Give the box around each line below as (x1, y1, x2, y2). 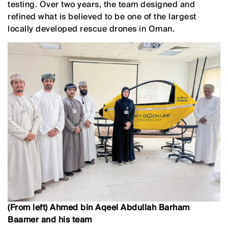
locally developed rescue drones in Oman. (8, 23, 175, 34)
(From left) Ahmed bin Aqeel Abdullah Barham (8, 202, 190, 213)
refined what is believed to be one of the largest (8, 11, 196, 22)
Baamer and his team (8, 214, 92, 225)
